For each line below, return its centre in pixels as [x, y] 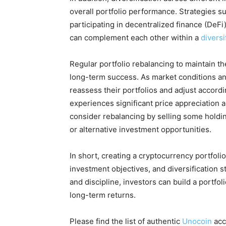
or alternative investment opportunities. [140, 129]
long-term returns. [103, 195]
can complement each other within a [135, 37]
